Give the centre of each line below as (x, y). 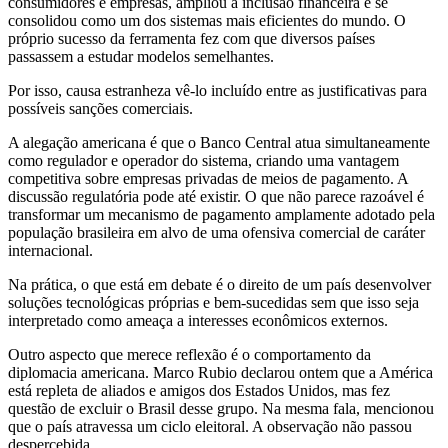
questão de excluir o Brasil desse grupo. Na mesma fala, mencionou (221, 408)
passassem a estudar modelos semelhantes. (141, 56)
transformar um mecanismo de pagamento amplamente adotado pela (221, 214)
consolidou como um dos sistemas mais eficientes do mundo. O (207, 20)
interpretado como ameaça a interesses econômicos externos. (198, 320)
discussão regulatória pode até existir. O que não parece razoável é (216, 196)
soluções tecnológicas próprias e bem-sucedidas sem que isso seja (213, 302)
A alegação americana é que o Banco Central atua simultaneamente (219, 142)
